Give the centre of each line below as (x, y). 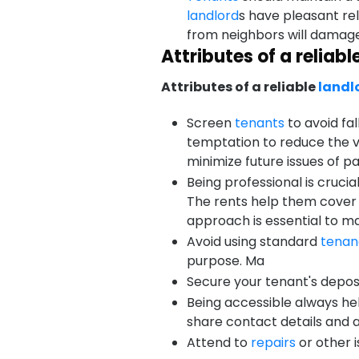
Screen (211, 123)
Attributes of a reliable (239, 87)
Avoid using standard (254, 242)
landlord (213, 16)
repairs (273, 343)
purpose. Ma (226, 261)
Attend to (219, 343)
